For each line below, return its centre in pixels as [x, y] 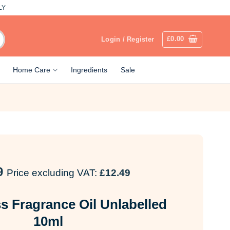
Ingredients [89, 70]
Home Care [32, 70]
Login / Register [128, 39]
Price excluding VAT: [53, 172]
